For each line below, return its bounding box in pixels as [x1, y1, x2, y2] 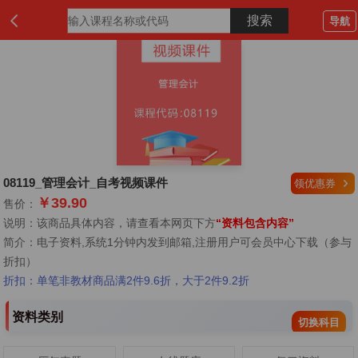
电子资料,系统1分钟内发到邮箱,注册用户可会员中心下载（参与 [37, 236, 352, 249]
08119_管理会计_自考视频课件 [3, 176, 169, 190]
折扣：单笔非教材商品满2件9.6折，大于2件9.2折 [3, 274, 250, 288]
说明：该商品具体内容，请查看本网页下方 [3, 217, 217, 230]
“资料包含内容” [216, 217, 295, 230]
